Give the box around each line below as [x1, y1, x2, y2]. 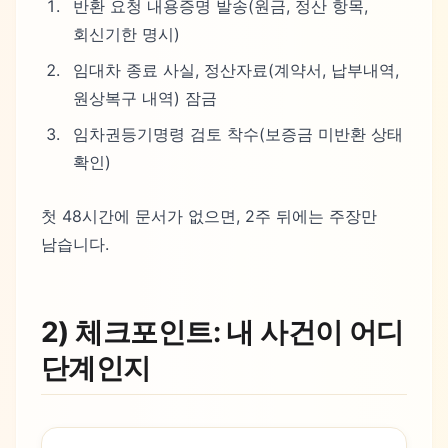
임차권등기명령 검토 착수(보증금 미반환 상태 [73, 124, 403, 145]
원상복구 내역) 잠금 [73, 88, 217, 109]
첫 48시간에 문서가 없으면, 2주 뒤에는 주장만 [41, 205, 377, 226]
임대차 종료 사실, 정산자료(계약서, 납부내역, [73, 60, 399, 81]
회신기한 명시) [73, 24, 180, 45]
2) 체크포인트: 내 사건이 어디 [41, 314, 404, 349]
